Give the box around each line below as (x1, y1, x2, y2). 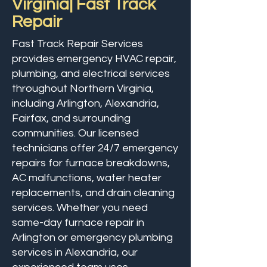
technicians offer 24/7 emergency (12, 142, 178, 154)
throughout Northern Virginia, (12, 83, 154, 94)
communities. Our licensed (12, 128, 139, 139)
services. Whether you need (12, 202, 148, 213)
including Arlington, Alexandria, (12, 98, 159, 109)
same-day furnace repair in (12, 217, 144, 228)
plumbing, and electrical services (12, 68, 170, 79)
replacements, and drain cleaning (12, 187, 175, 198)
